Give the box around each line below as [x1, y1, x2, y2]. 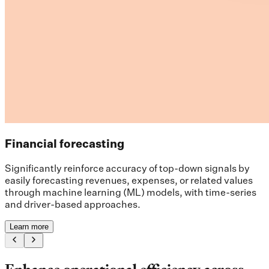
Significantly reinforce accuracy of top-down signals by [5, 162, 250, 174]
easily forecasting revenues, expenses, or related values [5, 174, 253, 186]
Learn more [10, 222, 49, 231]
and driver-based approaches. [5, 198, 141, 210]
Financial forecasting [5, 136, 124, 151]
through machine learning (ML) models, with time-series [5, 186, 256, 198]
